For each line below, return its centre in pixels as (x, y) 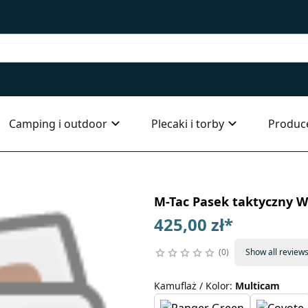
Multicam (257, 286)
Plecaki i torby (188, 124)
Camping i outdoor (58, 124)
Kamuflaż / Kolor (191, 286)
